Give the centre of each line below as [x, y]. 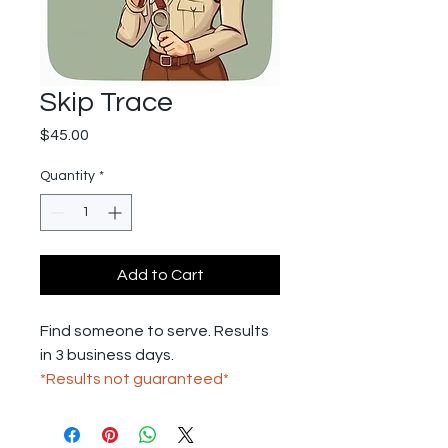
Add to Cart [160, 275]
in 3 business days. [107, 355]
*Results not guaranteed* [134, 379]
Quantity [67, 176]
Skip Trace [106, 102]
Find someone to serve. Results [154, 331]
